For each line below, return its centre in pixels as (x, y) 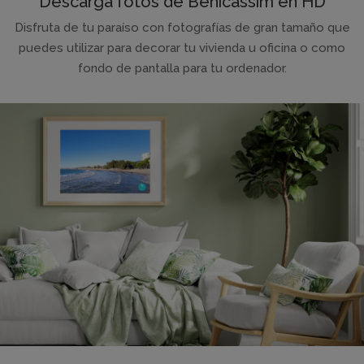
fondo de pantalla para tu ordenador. (182, 69)
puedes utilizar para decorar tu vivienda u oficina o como (182, 48)
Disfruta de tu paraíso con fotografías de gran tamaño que (182, 28)
